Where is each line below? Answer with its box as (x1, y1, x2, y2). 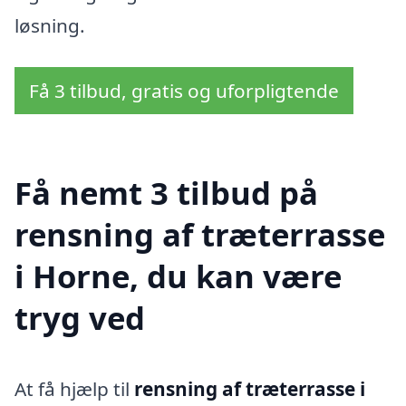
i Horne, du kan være (14, 255, 342, 298)
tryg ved (14, 296, 145, 340)
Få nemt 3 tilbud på (14, 171, 318, 215)
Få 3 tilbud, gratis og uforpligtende (29, 77, 339, 103)
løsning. (14, 13, 85, 39)
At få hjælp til (14, 376, 134, 402)
